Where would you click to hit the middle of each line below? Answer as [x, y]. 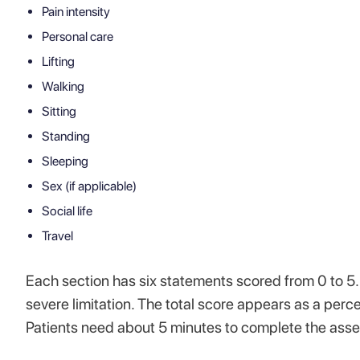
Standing [66, 136]
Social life [67, 211]
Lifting [58, 61]
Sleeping [65, 161]
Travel [57, 236]
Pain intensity [76, 12]
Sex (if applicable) [89, 186]
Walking [63, 86]
